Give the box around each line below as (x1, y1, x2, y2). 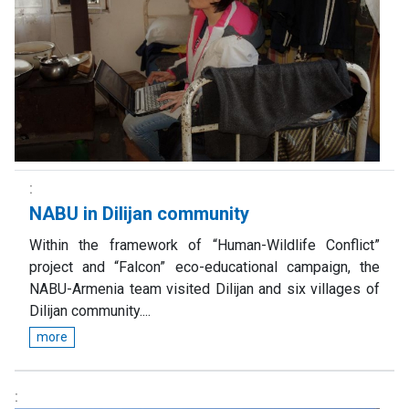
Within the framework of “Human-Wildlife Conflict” (29, 236, 380, 255)
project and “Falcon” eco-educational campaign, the (29, 258, 380, 277)
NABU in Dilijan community (29, 203, 249, 225)
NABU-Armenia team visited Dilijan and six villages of (29, 280, 380, 299)
